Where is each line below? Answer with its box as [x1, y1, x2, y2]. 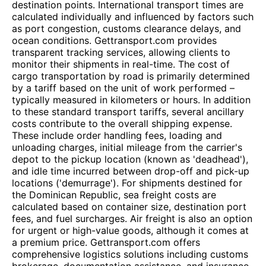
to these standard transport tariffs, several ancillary [12, 106, 244, 118]
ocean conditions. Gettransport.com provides [12, 34, 217, 46]
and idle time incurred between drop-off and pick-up [12, 165, 249, 177]
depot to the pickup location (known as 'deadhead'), [12, 153, 248, 165]
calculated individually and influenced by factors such [12, 11, 254, 23]
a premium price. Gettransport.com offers [12, 236, 200, 248]
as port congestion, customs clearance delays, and [12, 23, 241, 34]
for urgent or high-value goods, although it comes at [12, 224, 249, 236]
